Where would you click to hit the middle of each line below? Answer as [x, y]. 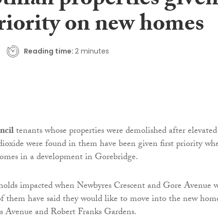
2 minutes [92, 51]
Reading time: [48, 51]
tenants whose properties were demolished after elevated [115, 131]
